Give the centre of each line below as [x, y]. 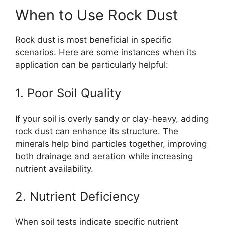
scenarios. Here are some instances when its [106, 52]
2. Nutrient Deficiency [77, 197]
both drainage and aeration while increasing [104, 156]
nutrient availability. [54, 168]
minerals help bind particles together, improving [111, 143]
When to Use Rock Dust [97, 15]
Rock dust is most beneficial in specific [93, 40]
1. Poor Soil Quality [68, 93]
